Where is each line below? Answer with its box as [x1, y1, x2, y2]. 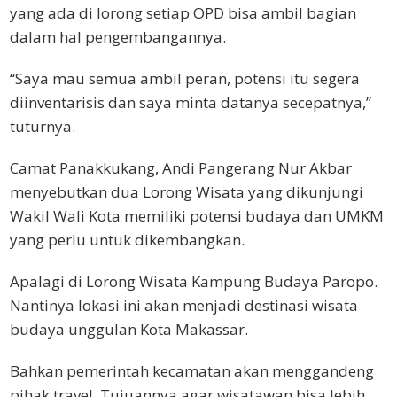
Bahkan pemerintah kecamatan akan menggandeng [10, 360, 374, 381]
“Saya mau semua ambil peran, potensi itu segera [10, 67, 360, 89]
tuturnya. [10, 115, 75, 136]
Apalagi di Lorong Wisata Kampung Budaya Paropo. [10, 270, 378, 292]
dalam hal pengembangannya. [10, 26, 226, 47]
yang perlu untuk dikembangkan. [10, 229, 245, 250]
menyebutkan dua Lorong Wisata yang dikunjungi [10, 181, 363, 202]
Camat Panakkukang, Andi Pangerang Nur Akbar [10, 157, 352, 178]
